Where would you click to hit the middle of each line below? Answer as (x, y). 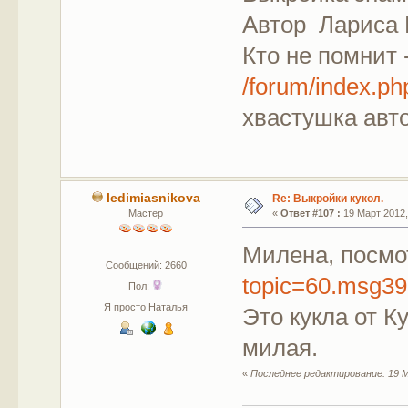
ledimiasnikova (153, 198)
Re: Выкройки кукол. (327, 198)
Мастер (146, 213)
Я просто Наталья (146, 306)
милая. (280, 347)
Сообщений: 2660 (146, 265)
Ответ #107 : (310, 213)
